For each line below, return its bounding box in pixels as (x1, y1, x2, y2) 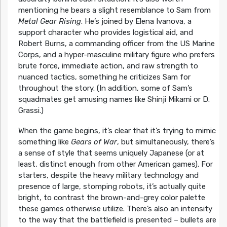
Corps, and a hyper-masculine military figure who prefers (18, 50, 215, 60)
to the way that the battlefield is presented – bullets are (18, 215, 216, 225)
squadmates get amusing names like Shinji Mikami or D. (18, 95, 210, 104)
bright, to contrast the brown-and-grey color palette (18, 193, 205, 203)
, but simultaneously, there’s (117, 137, 215, 147)
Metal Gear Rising (18, 17, 81, 26)
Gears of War (70, 137, 117, 147)
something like (18, 137, 71, 147)
